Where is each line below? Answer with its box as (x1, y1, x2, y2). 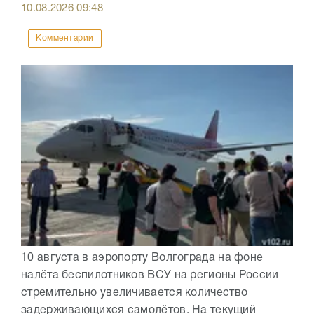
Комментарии (36, 34, 94, 43)
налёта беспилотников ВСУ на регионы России (21, 271, 279, 281)
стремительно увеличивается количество (21, 288, 248, 299)
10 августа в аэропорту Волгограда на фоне (21, 253, 264, 264)
